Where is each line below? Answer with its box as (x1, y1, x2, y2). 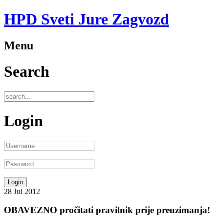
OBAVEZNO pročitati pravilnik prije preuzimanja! (4, 205, 210, 216)
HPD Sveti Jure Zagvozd (4, 10, 169, 28)
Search (4, 63, 49, 81)
